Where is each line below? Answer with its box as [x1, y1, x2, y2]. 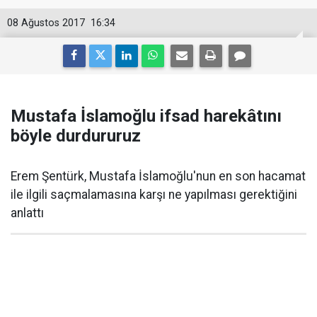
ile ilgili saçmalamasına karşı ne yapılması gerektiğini [11, 188, 297, 202]
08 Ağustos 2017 [7, 17, 85, 29]
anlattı [11, 206, 44, 220]
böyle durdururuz [11, 126, 141, 146]
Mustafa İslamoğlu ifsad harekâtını [11, 106, 282, 126]
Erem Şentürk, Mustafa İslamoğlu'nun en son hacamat [11, 169, 306, 183]
